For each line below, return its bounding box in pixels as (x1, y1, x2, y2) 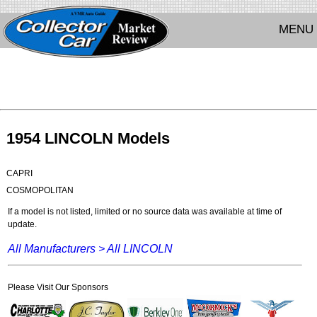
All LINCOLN (106, 243, 173, 255)
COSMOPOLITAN (6, 185, 74, 196)
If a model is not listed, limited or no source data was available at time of (7, 207, 282, 217)
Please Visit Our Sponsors (7, 282, 108, 293)
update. (7, 219, 37, 230)
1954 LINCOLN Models (6, 129, 170, 147)
